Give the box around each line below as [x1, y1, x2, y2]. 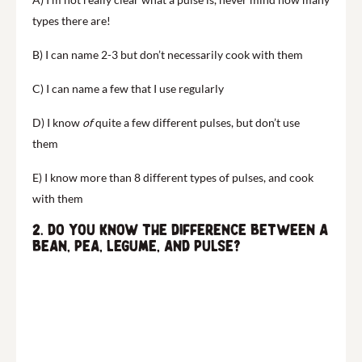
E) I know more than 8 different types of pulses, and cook [32, 170, 314, 184]
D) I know [32, 115, 82, 129]
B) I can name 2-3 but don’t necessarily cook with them [32, 47, 303, 61]
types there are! [32, 13, 111, 27]
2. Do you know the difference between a [32, 221, 328, 239]
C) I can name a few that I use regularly [32, 81, 224, 95]
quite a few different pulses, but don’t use [95, 115, 300, 129]
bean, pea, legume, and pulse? [32, 237, 241, 255]
